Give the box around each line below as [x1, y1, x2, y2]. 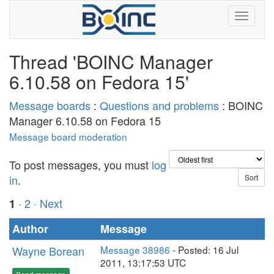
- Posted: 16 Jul [170, 243, 239, 256]
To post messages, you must [9, 157, 152, 172]
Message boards [9, 97, 91, 113]
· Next [34, 195, 62, 211]
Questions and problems [100, 97, 219, 113]
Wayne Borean [12, 243, 84, 259]
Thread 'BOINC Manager [9, 48, 213, 75]
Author [12, 221, 48, 237]
